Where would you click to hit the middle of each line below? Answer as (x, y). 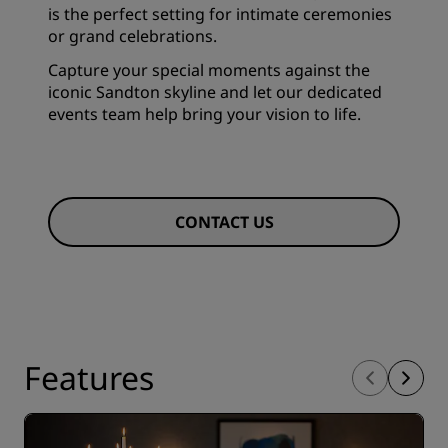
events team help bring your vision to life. (204, 114)
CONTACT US (224, 222)
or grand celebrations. (132, 36)
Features (89, 377)
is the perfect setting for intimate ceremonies (220, 14)
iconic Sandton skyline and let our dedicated (215, 92)
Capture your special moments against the (209, 70)
